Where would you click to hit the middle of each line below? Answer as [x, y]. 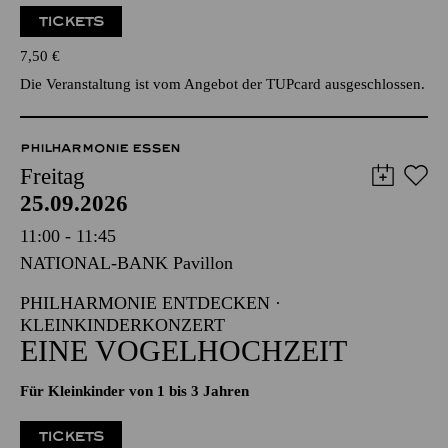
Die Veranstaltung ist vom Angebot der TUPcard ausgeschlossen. [222, 84]
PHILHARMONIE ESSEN [100, 148]
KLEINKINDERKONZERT [122, 325]
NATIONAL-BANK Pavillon [126, 263]
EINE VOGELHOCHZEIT [183, 350]
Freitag [52, 176]
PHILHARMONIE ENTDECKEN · [150, 303]
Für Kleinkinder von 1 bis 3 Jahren [134, 391]
